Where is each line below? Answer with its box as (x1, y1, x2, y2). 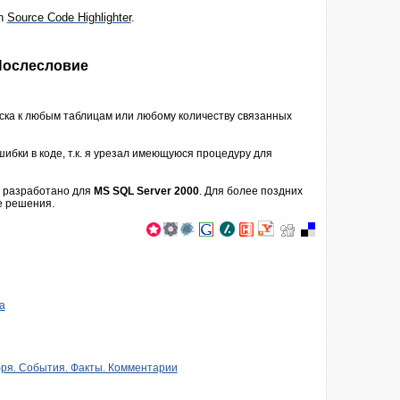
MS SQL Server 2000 (93, 184, 199, 197)
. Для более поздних (198, 184, 303, 197)
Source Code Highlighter (6, 10, 131, 24)
